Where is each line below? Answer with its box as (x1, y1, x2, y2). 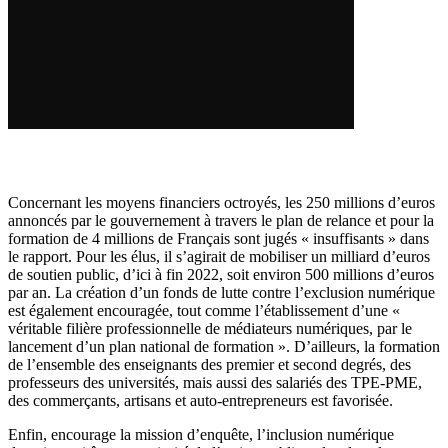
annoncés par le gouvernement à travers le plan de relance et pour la (8, 211, 434, 229)
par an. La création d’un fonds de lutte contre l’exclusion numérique (8, 283, 435, 301)
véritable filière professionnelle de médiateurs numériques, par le (8, 319, 412, 337)
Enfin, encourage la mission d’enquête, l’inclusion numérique (8, 425, 394, 443)
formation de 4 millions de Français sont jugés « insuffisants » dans (8, 229, 429, 247)
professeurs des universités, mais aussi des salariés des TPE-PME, (8, 373, 422, 391)
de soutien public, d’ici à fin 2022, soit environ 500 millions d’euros (8, 265, 434, 283)
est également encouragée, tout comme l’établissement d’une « (8, 301, 400, 319)
